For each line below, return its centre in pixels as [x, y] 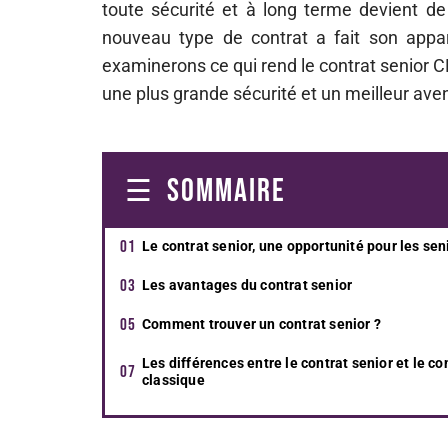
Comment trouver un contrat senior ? [261, 324]
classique [173, 380]
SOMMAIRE [226, 191]
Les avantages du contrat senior [247, 285]
